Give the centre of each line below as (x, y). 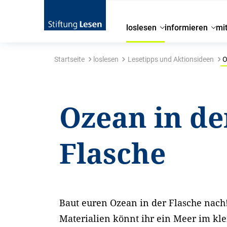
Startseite (69, 59)
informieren (186, 28)
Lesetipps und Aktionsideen (171, 59)
